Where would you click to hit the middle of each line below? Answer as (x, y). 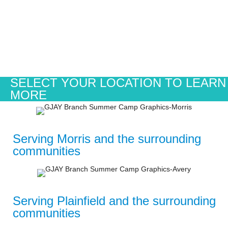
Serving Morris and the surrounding (107, 139)
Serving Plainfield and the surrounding (115, 201)
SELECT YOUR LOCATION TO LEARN (118, 83)
